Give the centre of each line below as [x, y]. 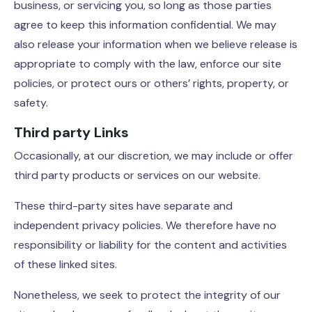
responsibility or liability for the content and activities [150, 245]
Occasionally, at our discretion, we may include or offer [154, 156]
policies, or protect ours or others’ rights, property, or [151, 83]
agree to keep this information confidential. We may [145, 25]
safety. [31, 103]
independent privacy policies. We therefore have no [145, 225]
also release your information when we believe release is [156, 44]
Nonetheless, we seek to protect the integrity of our [147, 295]
